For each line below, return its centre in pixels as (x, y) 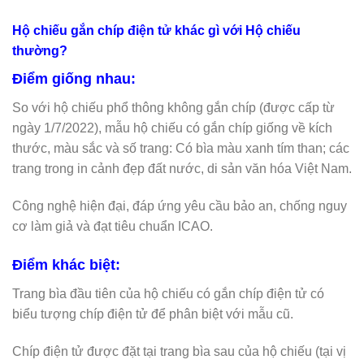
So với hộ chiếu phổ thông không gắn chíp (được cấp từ (173, 108)
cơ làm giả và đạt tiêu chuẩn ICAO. (113, 227)
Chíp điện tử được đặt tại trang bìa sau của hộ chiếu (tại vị (179, 351)
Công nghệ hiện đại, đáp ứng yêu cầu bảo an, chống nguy (180, 206)
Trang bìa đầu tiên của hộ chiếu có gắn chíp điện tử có (168, 293)
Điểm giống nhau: (74, 79)
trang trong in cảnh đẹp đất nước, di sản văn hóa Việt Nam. (182, 169)
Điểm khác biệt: (66, 264)
